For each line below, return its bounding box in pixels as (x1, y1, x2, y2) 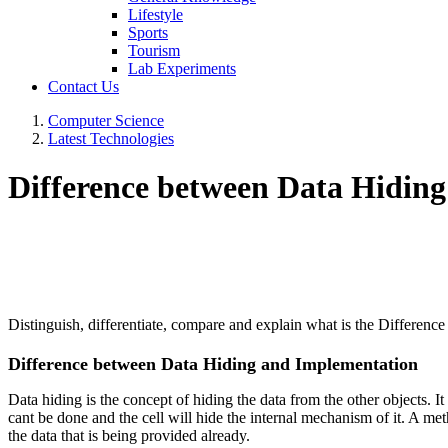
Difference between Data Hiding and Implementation (8, 353, 418, 374)
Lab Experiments (128, 60, 236, 77)
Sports (128, 24, 168, 41)
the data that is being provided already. (8, 426, 250, 444)
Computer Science (48, 112, 164, 129)
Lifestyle (128, 6, 183, 23)
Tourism (128, 42, 180, 59)
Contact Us (48, 78, 119, 95)
